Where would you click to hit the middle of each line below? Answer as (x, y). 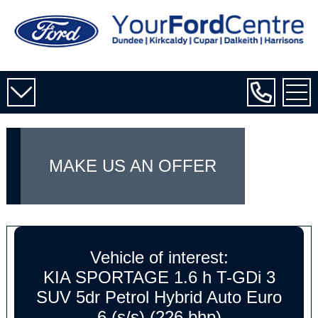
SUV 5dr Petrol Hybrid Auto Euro (159, 297)
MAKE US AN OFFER (132, 166)
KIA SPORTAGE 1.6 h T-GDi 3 (159, 277)
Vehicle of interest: (159, 257)
